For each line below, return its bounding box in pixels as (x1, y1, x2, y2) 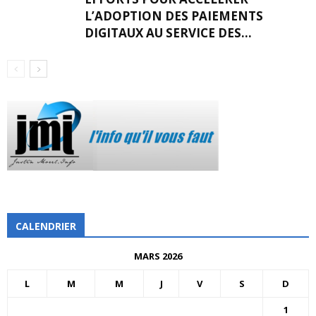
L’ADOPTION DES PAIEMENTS (85, 8, 263, 24)
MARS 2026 (134, 250, 182, 262)
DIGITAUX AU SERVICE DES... (85, 25, 252, 41)
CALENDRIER (16, 219, 76, 233)
